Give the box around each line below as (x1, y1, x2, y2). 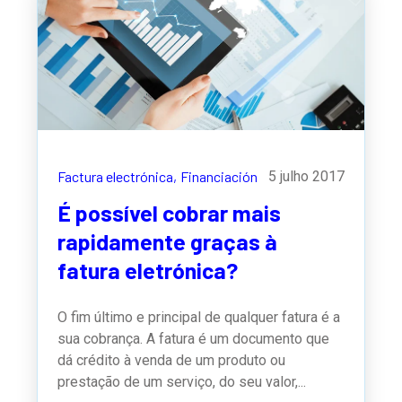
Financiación (180, 168, 258, 186)
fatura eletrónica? (57, 256, 239, 284)
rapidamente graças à (57, 227, 278, 255)
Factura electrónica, (57, 168, 178, 186)
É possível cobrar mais (57, 198, 282, 226)
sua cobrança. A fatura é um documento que (57, 329, 330, 347)
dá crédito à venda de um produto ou (57, 351, 286, 369)
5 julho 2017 (267, 168, 345, 186)
